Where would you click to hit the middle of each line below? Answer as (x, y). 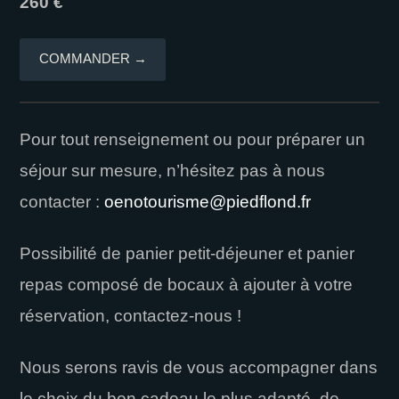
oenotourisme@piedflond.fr (208, 201)
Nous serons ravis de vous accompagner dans (199, 367)
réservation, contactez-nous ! (131, 315)
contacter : (60, 201)
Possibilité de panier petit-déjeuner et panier (187, 253)
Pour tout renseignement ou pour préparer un (193, 139)
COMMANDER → (93, 58)
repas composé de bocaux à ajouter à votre (187, 284)
